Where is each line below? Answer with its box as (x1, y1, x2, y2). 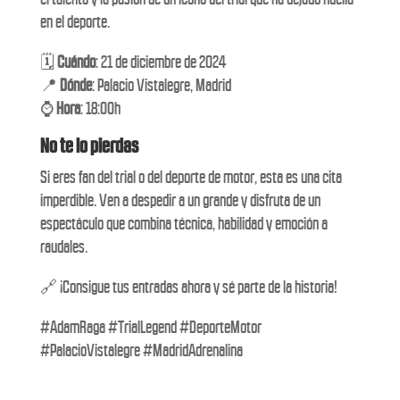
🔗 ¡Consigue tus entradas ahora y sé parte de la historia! (39, 277, 337, 297)
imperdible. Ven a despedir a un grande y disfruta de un (39, 190, 321, 211)
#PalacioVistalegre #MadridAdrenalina (39, 340, 243, 361)
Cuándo (56, 52, 96, 72)
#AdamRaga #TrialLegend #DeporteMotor (39, 317, 262, 337)
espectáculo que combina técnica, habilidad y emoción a (39, 213, 328, 234)
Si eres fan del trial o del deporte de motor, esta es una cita (39, 167, 342, 187)
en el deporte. (39, 12, 110, 32)
